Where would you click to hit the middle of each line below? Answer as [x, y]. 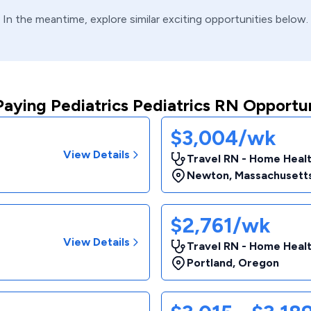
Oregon [259, 263]
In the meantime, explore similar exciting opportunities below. [155, 19]
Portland [210, 263]
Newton [208, 175]
